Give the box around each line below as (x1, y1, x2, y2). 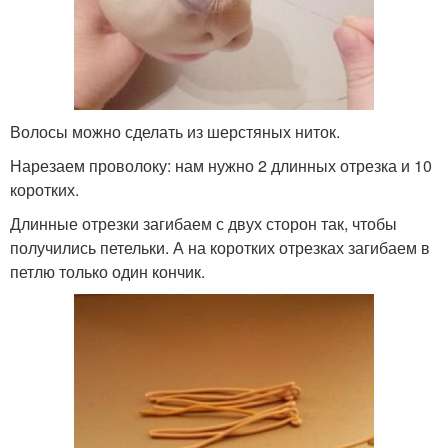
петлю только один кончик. (10, 259, 205, 283)
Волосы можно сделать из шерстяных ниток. (10, 119, 340, 143)
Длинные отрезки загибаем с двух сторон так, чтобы (10, 211, 397, 235)
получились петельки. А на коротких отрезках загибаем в (10, 235, 430, 259)
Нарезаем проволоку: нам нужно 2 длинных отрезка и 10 (10, 153, 432, 177)
